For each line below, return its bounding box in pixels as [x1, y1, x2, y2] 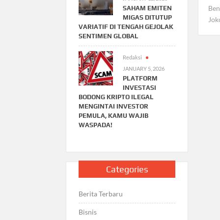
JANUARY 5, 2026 [123, 65, 165, 72]
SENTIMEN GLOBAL [79, 32, 139, 40]
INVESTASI [123, 83, 157, 91]
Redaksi [123, 54, 142, 60]
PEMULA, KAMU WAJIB [79, 111, 149, 119]
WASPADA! [79, 121, 113, 129]
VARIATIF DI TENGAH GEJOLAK [79, 23, 174, 30]
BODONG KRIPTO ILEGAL [79, 93, 154, 101]
